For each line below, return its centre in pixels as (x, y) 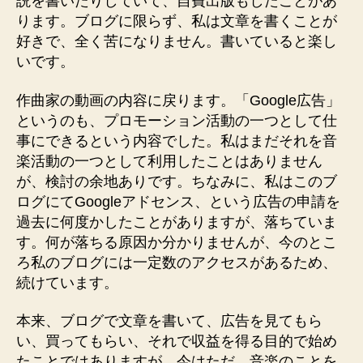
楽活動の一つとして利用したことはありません (169, 161)
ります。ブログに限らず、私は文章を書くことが (177, 21)
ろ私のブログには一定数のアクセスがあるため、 (177, 262)
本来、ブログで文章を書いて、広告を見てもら (169, 321)
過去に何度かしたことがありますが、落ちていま (177, 222)
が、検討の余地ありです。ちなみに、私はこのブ (177, 181)
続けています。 (67, 282)
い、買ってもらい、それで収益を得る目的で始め (177, 342)
